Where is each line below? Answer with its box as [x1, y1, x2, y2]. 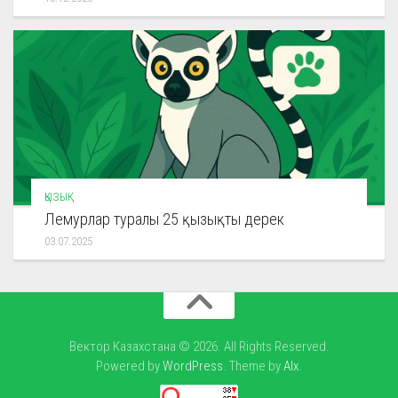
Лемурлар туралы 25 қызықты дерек [44, 210, 284, 229]
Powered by [96, 358, 163, 375]
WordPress [163, 358, 223, 375]
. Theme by [223, 358, 283, 375]
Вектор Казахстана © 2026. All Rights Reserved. [68, 338, 330, 355]
